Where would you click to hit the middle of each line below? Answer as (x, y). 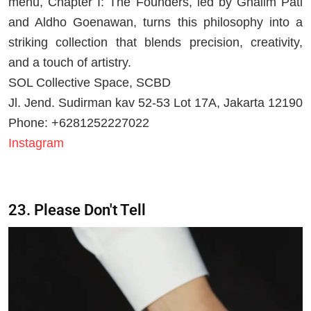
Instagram (36, 143)
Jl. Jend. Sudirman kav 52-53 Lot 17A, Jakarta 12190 (155, 103)
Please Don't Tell (90, 210)
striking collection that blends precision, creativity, (155, 43)
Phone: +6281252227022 (79, 123)
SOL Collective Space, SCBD (90, 83)
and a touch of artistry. (70, 63)
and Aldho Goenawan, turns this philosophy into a (155, 23)
